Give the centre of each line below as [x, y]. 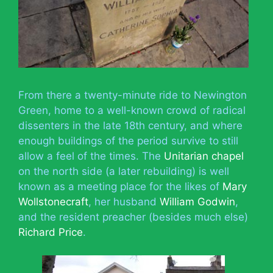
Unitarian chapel [204, 156]
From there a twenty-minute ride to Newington [133, 95]
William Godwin [197, 201]
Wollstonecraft [53, 201]
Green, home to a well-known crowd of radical [132, 110]
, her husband [124, 201]
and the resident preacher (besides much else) [133, 217]
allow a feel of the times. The [91, 156]
